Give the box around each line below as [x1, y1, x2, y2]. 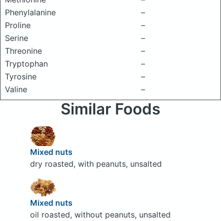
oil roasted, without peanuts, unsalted [30, 210, 171, 220]
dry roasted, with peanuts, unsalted [30, 158, 162, 169]
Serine [5, 33, 28, 43]
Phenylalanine [5, 7, 56, 17]
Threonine [5, 46, 42, 56]
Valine [5, 84, 27, 94]
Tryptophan [5, 59, 48, 69]
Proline [5, 20, 31, 30]
